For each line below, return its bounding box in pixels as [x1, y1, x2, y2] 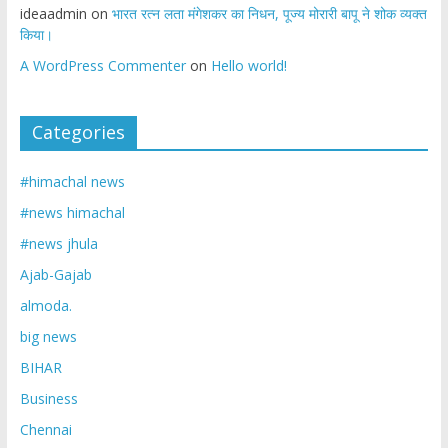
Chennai [19, 420, 72, 440]
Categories [31, 120, 125, 145]
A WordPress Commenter [19, 56, 186, 76]
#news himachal [19, 203, 125, 223]
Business [19, 389, 78, 409]
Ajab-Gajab [19, 265, 92, 285]
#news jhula [19, 234, 98, 254]
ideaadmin [19, 4, 87, 24]
